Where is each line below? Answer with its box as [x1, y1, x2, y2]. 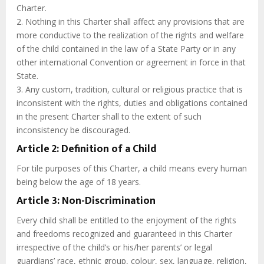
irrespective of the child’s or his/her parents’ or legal [16, 242, 212, 253]
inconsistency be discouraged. [16, 124, 130, 136]
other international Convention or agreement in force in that [16, 57, 246, 68]
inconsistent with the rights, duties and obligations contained [16, 97, 247, 109]
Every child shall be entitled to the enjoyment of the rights [16, 214, 236, 226]
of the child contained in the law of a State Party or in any [16, 43, 236, 55]
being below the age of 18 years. [16, 176, 141, 188]
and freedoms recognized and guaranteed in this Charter [16, 228, 232, 240]
